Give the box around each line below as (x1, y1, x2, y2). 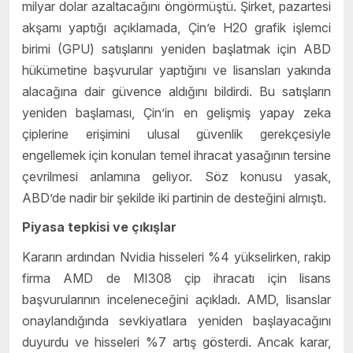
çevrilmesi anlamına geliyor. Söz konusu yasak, (22, 168, 331, 184)
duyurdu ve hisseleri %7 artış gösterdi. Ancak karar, (22, 333, 331, 350)
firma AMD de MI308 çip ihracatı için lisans (22, 269, 331, 286)
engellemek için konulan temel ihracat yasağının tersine (22, 147, 331, 163)
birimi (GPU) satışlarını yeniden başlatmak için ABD (22, 40, 331, 57)
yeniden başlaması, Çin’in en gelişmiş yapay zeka (22, 104, 331, 121)
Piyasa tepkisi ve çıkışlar (22, 219, 176, 236)
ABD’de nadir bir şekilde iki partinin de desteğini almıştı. (22, 189, 326, 206)
